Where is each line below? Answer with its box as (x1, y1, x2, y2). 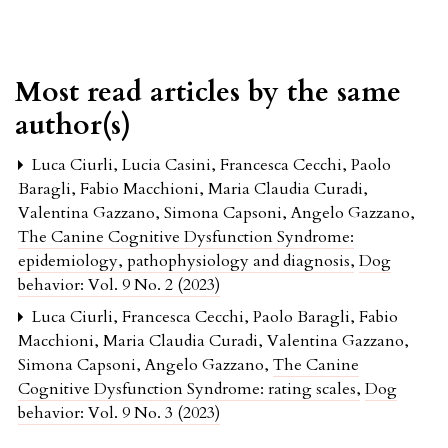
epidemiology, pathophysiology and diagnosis (18, 249, 354, 272)
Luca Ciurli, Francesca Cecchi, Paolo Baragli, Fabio (28, 305, 398, 328)
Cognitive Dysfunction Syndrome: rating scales (18, 377, 360, 400)
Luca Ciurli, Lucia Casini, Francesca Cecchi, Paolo (28, 153, 391, 176)
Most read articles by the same (15, 72, 401, 111)
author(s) (15, 105, 131, 144)
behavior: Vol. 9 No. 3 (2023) (18, 401, 220, 424)
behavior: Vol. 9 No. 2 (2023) (18, 273, 220, 296)
